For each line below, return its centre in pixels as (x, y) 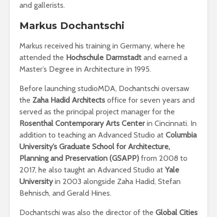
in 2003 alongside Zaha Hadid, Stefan (117, 181)
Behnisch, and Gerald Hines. (65, 193)
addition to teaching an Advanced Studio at (93, 135)
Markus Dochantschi (72, 26)
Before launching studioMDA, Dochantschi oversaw (104, 88)
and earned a (164, 57)
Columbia (181, 135)
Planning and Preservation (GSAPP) (79, 158)
